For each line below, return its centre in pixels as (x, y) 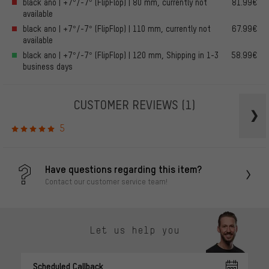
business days (48, 66)
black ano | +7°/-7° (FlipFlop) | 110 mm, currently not (117, 28)
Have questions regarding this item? (123, 169)
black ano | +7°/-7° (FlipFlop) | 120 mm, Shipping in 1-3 (121, 55)
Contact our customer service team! (106, 182)
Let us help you (134, 230)
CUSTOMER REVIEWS (128, 104)
